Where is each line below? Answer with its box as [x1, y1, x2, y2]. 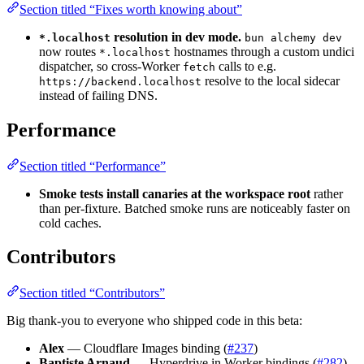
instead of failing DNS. [39, 88, 158, 102]
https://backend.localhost [39, 75, 201, 88]
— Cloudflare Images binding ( [64, 341, 227, 356]
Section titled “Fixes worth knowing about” [19, 2, 242, 16]
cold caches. [39, 215, 102, 230]
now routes [39, 44, 99, 58]
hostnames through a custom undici [171, 44, 354, 58]
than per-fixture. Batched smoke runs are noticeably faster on [39, 201, 350, 215]
